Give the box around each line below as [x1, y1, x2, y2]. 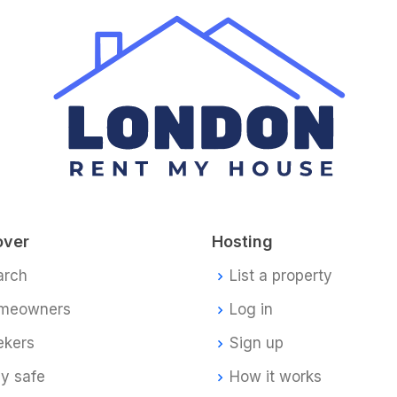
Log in [230, 300, 273, 319]
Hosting [212, 231, 273, 251]
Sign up [230, 334, 284, 353]
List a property [230, 267, 332, 285]
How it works [230, 368, 322, 386]
